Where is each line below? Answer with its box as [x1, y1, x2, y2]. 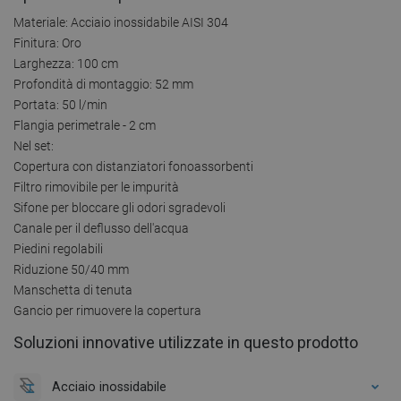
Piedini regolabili [13, 241, 103, 256]
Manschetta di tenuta [13, 282, 132, 297]
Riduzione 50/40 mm [13, 261, 129, 277]
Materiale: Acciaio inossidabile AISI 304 [13, 14, 228, 30]
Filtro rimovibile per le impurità [13, 179, 179, 194]
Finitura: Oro [13, 35, 81, 50]
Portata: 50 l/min [13, 97, 107, 112]
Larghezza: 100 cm [13, 55, 118, 71]
